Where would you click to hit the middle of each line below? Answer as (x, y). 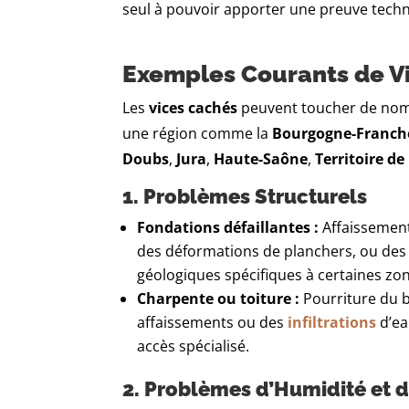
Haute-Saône (261, 159)
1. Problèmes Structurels (245, 197)
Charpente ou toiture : (219, 299)
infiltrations (332, 323)
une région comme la (198, 134)
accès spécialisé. (194, 346)
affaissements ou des (213, 323)
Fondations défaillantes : (228, 228)
